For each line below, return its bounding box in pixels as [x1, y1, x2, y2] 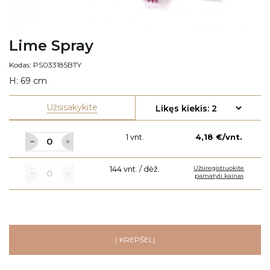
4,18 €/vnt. [195, 131, 243, 142]
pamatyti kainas [194, 171, 243, 180]
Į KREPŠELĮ [115, 234, 155, 244]
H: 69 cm [9, 75, 47, 86]
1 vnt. [125, 131, 144, 142]
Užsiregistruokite [193, 163, 245, 172]
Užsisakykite [46, 101, 98, 113]
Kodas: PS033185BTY [9, 60, 81, 69]
